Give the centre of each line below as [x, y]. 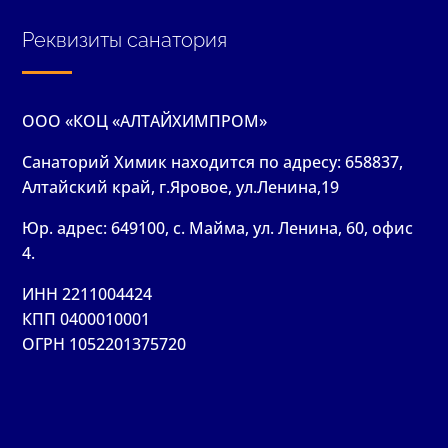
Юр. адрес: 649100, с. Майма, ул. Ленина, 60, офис [218, 227]
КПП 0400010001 [86, 318]
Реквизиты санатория [125, 39]
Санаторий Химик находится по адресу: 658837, [213, 161]
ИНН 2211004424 [87, 293]
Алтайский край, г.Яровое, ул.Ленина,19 [181, 186]
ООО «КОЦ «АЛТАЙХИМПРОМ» [145, 120]
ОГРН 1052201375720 [104, 343]
